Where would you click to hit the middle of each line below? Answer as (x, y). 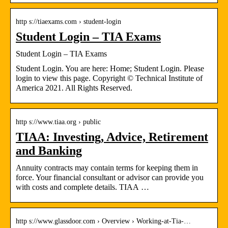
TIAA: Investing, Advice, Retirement (112, 137)
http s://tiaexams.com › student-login (68, 21)
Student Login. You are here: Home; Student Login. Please (110, 68)
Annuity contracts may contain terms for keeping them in (107, 167)
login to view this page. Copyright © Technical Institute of (109, 78)
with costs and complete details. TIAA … (82, 187)
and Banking (49, 150)
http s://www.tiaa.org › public (58, 122)
